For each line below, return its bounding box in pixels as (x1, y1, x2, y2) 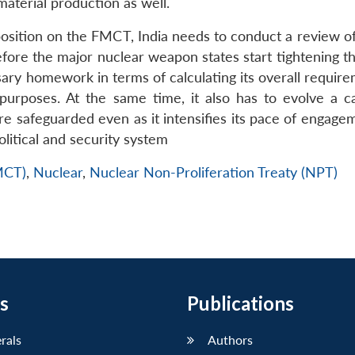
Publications (187, 292, 294, 315)
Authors (208, 332, 253, 348)
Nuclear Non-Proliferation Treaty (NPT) (90, 164, 338, 181)
